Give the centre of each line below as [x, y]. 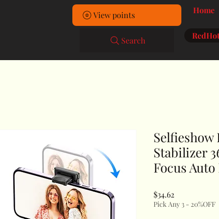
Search [133, 40]
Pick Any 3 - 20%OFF [185, 204]
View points [114, 15]
